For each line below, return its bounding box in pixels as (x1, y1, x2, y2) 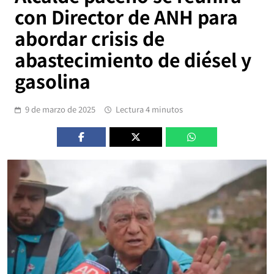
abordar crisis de (15, 24, 165, 52)
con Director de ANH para (15, 3, 238, 31)
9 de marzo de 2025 (25, 103, 95, 116)
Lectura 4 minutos (116, 103, 183, 116)
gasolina (15, 67, 91, 95)
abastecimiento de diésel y (15, 46, 251, 73)
